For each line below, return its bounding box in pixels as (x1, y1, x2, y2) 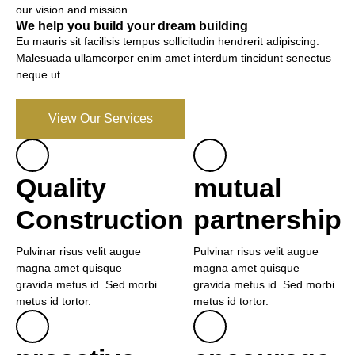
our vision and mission (16, 3, 128, 16)
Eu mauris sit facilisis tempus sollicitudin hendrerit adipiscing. (16, 35, 319, 48)
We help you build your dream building (16, 19, 248, 32)
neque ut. (16, 68, 63, 81)
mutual (193, 173, 281, 203)
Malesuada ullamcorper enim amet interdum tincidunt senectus (16, 52, 331, 64)
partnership (193, 204, 342, 235)
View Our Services (48, 112, 153, 125)
